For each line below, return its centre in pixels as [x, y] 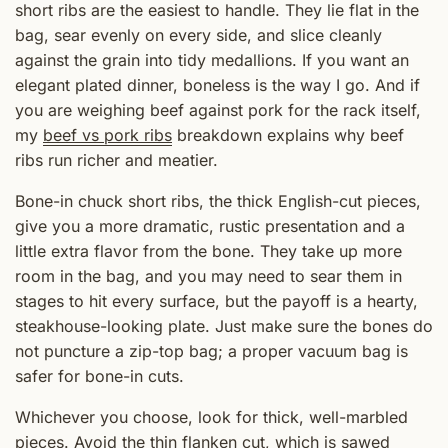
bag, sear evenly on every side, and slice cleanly [198, 35]
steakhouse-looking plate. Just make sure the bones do [224, 326]
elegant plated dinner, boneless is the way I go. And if [217, 85]
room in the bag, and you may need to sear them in [208, 276]
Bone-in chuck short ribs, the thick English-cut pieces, [218, 201]
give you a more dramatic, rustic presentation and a [210, 226]
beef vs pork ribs [107, 135]
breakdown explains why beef [288, 135]
